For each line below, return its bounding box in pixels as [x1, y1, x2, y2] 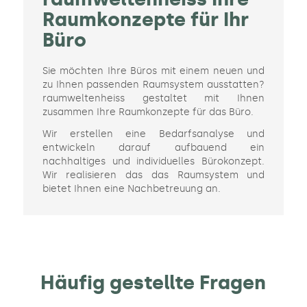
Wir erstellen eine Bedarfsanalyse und [42, 127, 265, 140]
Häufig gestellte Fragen [40, 271, 267, 294]
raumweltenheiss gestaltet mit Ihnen [42, 93, 265, 105]
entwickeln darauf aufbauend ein [42, 141, 265, 153]
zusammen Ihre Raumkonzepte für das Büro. [42, 106, 254, 119]
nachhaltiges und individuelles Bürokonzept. [42, 155, 265, 167]
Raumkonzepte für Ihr [42, 8, 249, 32]
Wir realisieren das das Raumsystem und [42, 169, 265, 181]
